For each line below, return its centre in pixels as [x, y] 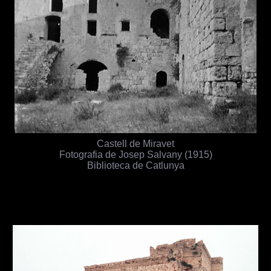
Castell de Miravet [135, 143]
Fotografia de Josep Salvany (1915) [135, 154]
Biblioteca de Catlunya [135, 165]
